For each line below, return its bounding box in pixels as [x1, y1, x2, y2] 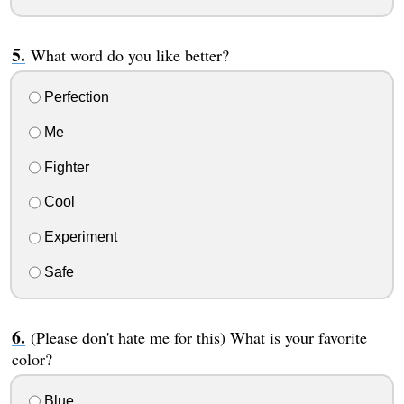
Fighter [40, 159, 89, 175]
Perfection [40, 89, 109, 106]
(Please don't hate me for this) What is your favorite [30, 326, 367, 349]
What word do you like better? [30, 44, 229, 67]
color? [11, 348, 52, 371]
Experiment [40, 229, 117, 245]
